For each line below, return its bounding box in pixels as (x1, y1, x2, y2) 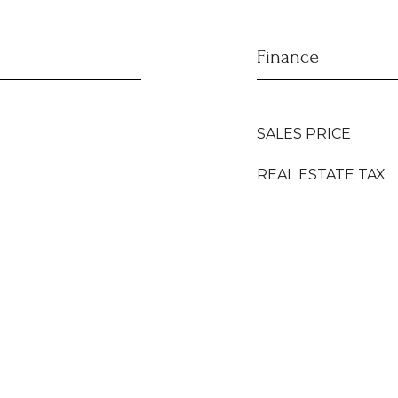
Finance (257, 46, 319, 68)
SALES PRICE (257, 125, 351, 142)
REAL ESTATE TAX (257, 166, 386, 183)
